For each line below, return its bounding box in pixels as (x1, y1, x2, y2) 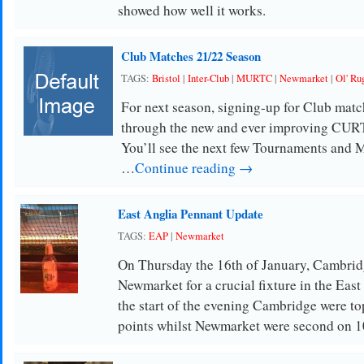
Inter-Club (187, 71, 229, 85)
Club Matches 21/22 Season (120, 47, 261, 65)
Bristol (151, 71, 180, 85)
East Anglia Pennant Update (117, 205, 263, 223)
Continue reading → (134, 158, 253, 177)
